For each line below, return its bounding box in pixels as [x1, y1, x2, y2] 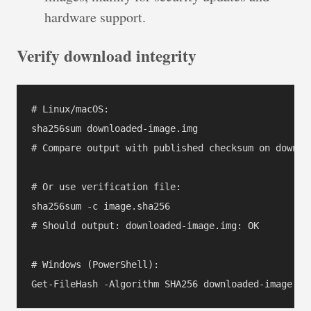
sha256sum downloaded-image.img [31, 122, 198, 134]
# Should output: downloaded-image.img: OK [31, 219, 259, 231]
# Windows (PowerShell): [31, 258, 159, 270]
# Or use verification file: [31, 180, 181, 192]
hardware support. [44, 7, 146, 26]
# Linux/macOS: [31, 103, 109, 115]
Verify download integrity [17, 44, 196, 68]
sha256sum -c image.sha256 [31, 200, 170, 212]
